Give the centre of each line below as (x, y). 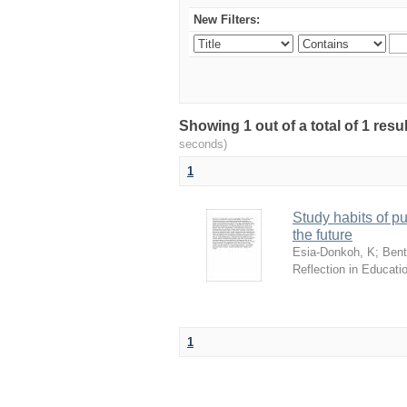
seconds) (203, 144)
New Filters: (227, 20)
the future (323, 235)
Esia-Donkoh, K (334, 252)
